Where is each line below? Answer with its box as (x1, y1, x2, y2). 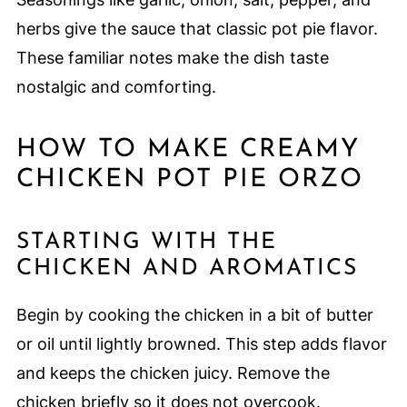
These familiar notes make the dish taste (15, 47, 329, 67)
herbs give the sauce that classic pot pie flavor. (15, 18, 378, 38)
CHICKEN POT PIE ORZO (15, 166, 363, 193)
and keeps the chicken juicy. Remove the (15, 362, 330, 382)
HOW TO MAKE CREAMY (15, 136, 360, 163)
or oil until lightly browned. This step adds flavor (15, 333, 387, 353)
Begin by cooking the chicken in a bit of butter (15, 304, 373, 324)
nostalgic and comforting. (15, 76, 216, 96)
